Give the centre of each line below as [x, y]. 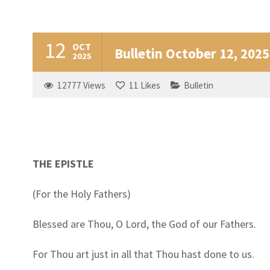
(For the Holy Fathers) [81, 193]
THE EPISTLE [63, 163]
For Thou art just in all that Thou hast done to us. [143, 254]
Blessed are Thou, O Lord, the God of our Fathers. [144, 224]
